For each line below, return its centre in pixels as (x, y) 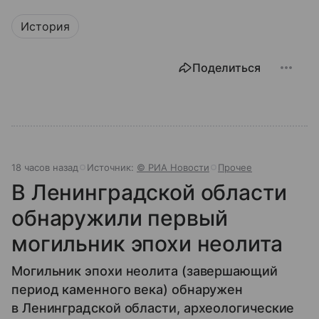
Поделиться (226, 67)
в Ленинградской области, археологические (153, 308)
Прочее (235, 167)
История (45, 26)
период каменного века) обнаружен (127, 289)
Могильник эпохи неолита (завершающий (145, 271)
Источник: (112, 167)
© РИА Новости (173, 167)
